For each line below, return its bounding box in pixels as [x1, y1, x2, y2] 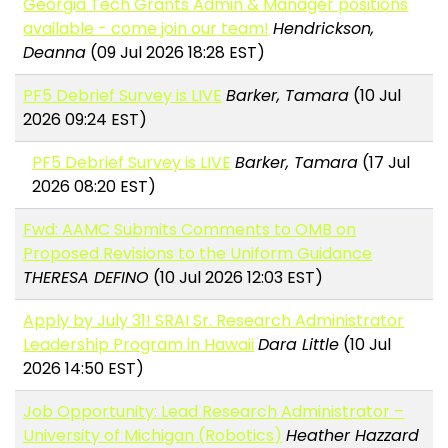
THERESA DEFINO [23, 266, 150, 290]
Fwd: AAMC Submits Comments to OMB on [23, 218, 357, 242]
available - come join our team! [23, 17, 270, 41]
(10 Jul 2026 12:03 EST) [149, 266, 324, 290]
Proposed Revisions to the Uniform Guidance [23, 242, 373, 266]
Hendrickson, [273, 17, 375, 41]
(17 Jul [357, 151, 410, 175]
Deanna [23, 41, 87, 65]
